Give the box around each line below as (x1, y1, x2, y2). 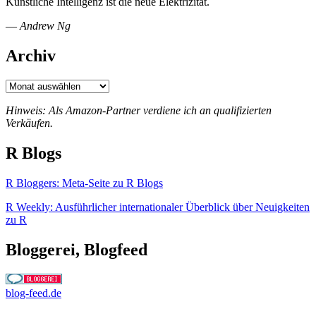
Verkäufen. (6, 117, 53, 130)
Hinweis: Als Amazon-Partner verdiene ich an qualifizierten (6, 104, 272, 117)
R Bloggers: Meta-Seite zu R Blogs (6, 176, 163, 189)
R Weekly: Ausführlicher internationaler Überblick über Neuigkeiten (6, 200, 310, 213)
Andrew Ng (20, 20, 71, 32)
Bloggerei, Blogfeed (6, 240, 147, 259)
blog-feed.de (6, 286, 61, 299)
